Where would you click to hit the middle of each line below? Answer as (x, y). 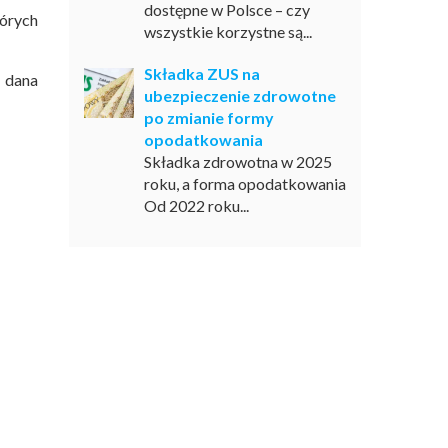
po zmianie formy (208, 117)
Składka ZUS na (201, 73)
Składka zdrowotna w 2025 (237, 161)
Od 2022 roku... (196, 205)
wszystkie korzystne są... (227, 31)
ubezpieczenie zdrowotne (239, 95)
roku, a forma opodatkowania (244, 183)
